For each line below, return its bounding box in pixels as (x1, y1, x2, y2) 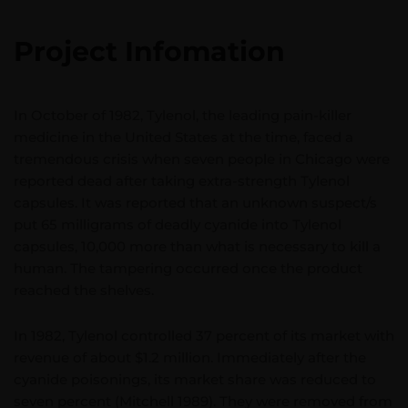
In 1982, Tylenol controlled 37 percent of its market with (14, 327, 394, 344)
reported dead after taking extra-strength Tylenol (14, 172, 350, 189)
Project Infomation (14, 35, 285, 68)
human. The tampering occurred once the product (14, 260, 362, 277)
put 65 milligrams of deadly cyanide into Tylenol (14, 216, 342, 233)
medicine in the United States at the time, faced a (14, 128, 353, 146)
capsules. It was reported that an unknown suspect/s (14, 194, 377, 211)
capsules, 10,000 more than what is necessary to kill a (14, 238, 381, 255)
